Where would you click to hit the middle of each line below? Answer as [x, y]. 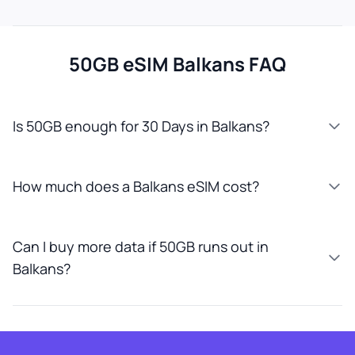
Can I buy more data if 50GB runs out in [141, 246]
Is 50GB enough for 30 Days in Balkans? [141, 126]
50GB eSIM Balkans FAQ [177, 64]
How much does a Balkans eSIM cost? [136, 186]
